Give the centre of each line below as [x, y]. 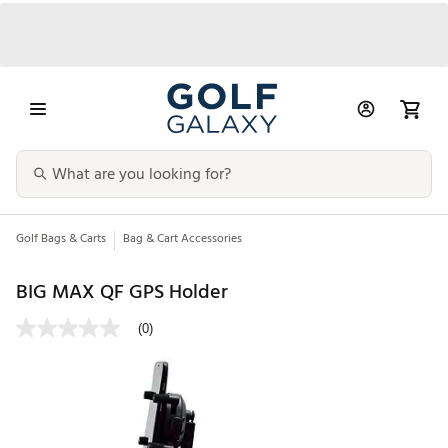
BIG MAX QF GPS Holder [122, 291]
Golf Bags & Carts [61, 239]
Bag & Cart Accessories [182, 239]
